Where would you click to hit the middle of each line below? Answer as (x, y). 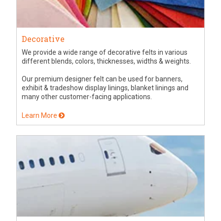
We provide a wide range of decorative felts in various (105, 52)
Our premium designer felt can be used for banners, (102, 79)
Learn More (40, 115)
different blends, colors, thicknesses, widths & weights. (107, 61)
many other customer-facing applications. (87, 96)
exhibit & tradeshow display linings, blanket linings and (105, 88)
